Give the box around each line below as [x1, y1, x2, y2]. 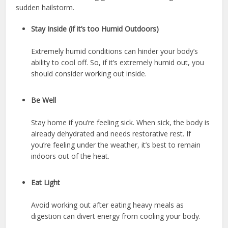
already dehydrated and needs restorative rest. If [31, 129, 191, 139]
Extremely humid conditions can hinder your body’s [31, 46, 198, 56]
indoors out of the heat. [31, 151, 110, 161]
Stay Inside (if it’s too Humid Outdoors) [31, 24, 159, 34]
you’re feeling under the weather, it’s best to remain [31, 140, 201, 150]
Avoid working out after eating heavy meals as [31, 200, 184, 210]
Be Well [31, 95, 56, 105]
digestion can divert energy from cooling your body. [31, 211, 201, 221]
